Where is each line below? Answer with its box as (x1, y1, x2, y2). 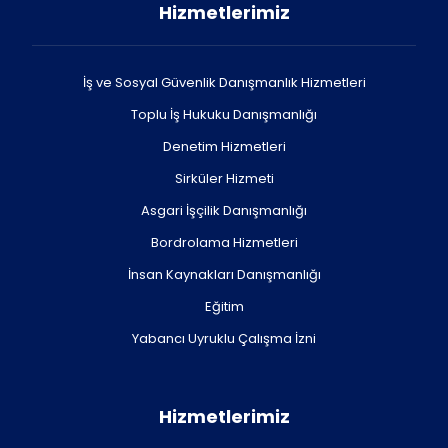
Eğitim (204, 297, 244, 316)
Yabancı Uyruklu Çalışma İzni (132, 329, 316, 348)
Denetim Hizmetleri (162, 137, 286, 156)
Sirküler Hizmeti (174, 169, 274, 188)
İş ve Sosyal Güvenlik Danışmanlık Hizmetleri (82, 73, 366, 92)
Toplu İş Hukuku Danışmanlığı (131, 105, 317, 124)
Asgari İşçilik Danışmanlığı (141, 201, 307, 220)
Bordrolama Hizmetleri (150, 233, 298, 252)
